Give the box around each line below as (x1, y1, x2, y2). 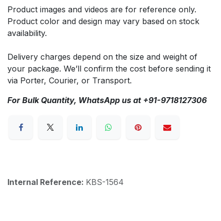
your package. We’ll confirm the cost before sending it (7, 63, 211, 74)
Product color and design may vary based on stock (7, 16, 199, 26)
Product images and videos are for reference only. (7, 4, 196, 14)
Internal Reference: (7, 177, 86, 187)
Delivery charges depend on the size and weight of (7, 51, 197, 62)
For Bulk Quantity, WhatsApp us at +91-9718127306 (7, 95, 207, 105)
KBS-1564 (86, 177, 124, 187)
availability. (7, 28, 47, 38)
